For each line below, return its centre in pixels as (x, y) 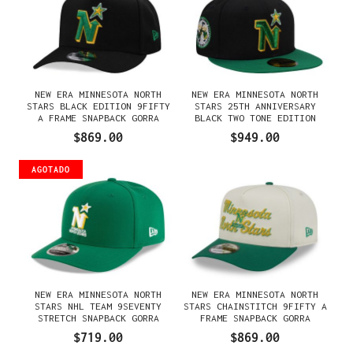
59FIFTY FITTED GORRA (255, 130)
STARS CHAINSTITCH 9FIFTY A (255, 306)
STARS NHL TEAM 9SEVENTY (98, 306)
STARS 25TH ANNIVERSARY (255, 106)
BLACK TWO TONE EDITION (255, 118)
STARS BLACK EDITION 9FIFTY (98, 106)
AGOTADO (51, 169)
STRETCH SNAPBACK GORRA (98, 318)
